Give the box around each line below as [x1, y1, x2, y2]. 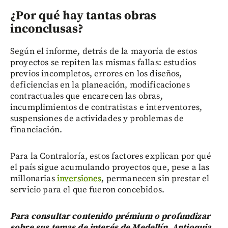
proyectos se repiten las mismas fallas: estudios [10, 57, 196, 69]
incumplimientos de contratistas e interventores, [10, 102, 203, 113]
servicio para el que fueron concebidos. [10, 184, 164, 196]
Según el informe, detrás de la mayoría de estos [10, 46, 197, 58]
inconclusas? [10, 21, 83, 37]
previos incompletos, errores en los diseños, [10, 68, 182, 80]
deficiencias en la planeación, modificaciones [10, 79, 190, 91]
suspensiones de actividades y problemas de [10, 113, 184, 125]
